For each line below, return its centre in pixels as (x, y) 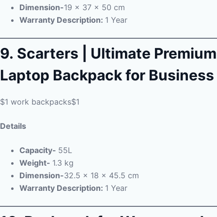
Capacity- (39, 150)
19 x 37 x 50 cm (94, 7)
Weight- (36, 163)
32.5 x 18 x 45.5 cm (101, 175)
